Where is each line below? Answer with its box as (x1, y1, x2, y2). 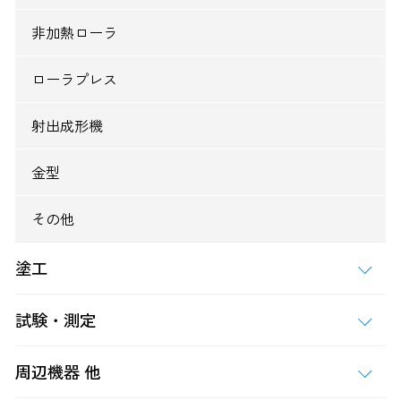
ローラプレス (31, 67, 118, 90)
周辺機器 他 (15, 359, 101, 383)
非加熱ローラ (31, 21, 118, 43)
